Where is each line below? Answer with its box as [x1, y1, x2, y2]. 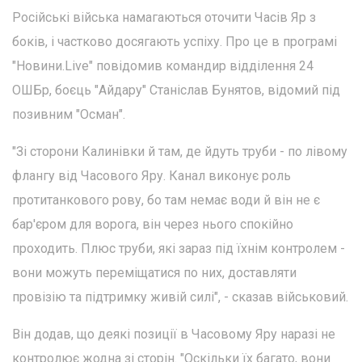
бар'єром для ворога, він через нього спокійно [12, 216, 293, 232]
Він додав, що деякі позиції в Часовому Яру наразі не [12, 326, 335, 342]
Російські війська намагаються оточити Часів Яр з [12, 9, 316, 25]
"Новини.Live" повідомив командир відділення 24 [12, 57, 314, 74]
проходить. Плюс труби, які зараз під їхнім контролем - [12, 240, 345, 256]
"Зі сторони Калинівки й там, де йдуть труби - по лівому [12, 143, 347, 159]
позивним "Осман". [12, 106, 125, 122]
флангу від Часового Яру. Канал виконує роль [12, 167, 291, 183]
